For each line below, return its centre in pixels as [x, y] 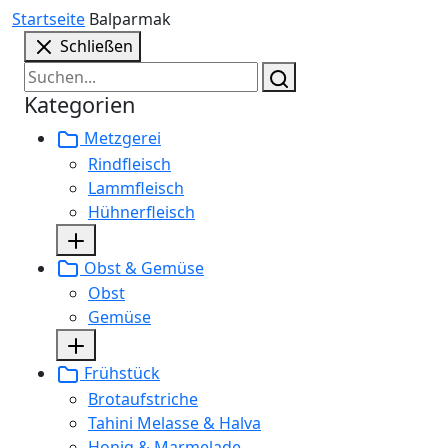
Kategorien [79, 105]
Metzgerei [120, 138]
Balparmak [130, 18]
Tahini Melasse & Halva [174, 422]
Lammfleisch [136, 188]
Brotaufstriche [143, 398]
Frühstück [120, 373]
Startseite [48, 18]
